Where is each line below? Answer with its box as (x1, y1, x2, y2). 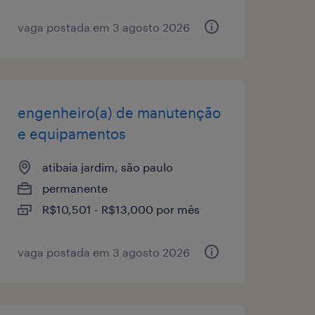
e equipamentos (17, 124, 126, 142)
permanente (41, 181, 108, 195)
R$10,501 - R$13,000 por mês (41, 202, 200, 216)
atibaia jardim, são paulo (41, 160, 173, 174)
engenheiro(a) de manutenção (17, 103, 221, 121)
